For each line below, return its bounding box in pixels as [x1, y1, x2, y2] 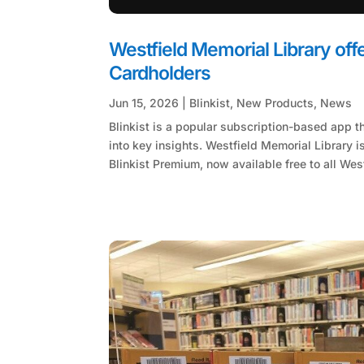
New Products [236, 95, 314, 110]
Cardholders [109, 61, 211, 84]
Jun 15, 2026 [109, 95, 180, 110]
